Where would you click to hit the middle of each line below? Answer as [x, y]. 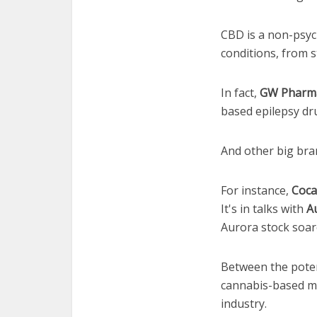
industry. [244, 304]
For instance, [256, 190]
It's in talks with [264, 209]
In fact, [240, 93]
